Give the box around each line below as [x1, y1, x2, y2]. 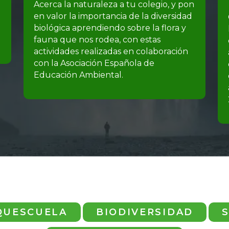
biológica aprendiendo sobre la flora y [34, 22, 186, 33]
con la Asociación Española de [34, 58, 154, 68]
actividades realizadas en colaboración [34, 46, 188, 56]
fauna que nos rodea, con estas [34, 34, 161, 44]
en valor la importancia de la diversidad [34, 11, 192, 21]
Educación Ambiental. [34, 70, 123, 80]
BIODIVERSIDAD [96, 206, 193, 218]
